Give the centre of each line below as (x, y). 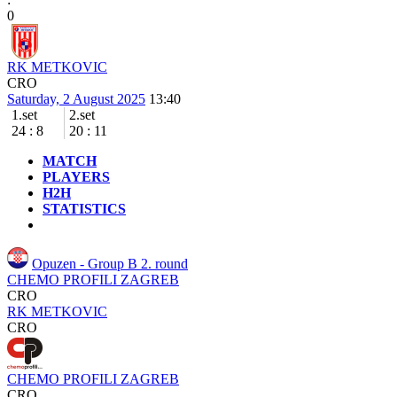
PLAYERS (76, 177)
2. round (164, 264)
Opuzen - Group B (86, 264)
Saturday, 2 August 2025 (76, 99)
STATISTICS (84, 209)
